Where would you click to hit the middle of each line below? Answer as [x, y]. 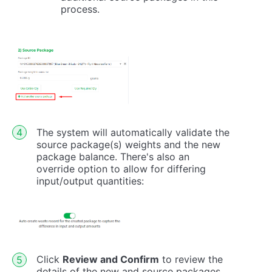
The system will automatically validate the [133, 132]
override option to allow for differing [121, 168]
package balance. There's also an [113, 156]
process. [80, 9]
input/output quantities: [90, 181]
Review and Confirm [111, 260]
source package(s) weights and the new [128, 144]
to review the [191, 260]
